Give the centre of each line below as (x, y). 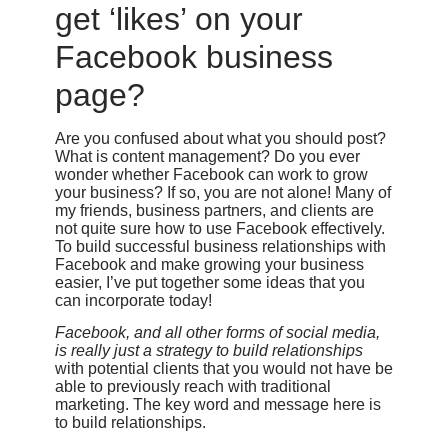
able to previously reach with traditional (192, 387)
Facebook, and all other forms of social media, (217, 333)
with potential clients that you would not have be (223, 369)
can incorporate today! (133, 300)
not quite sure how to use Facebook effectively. (219, 228)
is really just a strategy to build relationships (208, 351)
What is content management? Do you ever (207, 156)
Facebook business (193, 56)
